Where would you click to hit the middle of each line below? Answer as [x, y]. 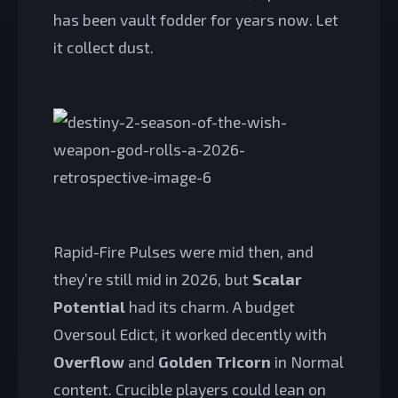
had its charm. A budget [210, 306]
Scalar [277, 279]
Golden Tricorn [215, 361]
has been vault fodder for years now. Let [196, 20]
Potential [89, 306]
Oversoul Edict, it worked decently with [190, 334]
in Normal [307, 361]
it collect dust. [103, 48]
